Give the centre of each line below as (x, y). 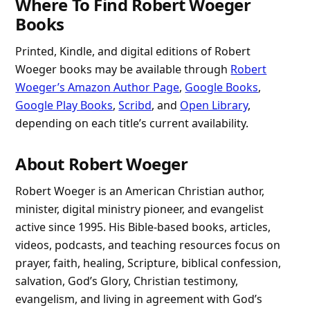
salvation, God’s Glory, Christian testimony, (127, 281)
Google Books (222, 88)
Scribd (135, 106)
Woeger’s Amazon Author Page (98, 88)
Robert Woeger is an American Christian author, (140, 191)
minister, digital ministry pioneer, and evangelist (140, 209)
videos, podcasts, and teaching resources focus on (148, 245)
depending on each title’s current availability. (132, 124)
